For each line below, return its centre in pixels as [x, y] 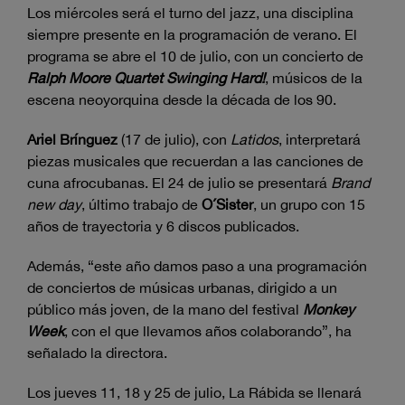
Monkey [329, 309]
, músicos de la [314, 77]
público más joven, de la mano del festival [165, 309]
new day [54, 204]
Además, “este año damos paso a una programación [197, 265]
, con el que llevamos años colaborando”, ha [208, 330]
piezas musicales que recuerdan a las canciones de [195, 160]
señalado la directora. [97, 352]
